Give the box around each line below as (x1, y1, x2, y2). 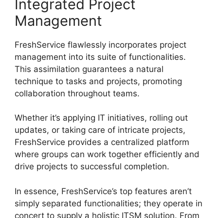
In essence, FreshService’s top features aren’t (15, 186, 192, 196)
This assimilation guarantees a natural (15, 64, 163, 74)
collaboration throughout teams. (15, 88, 140, 98)
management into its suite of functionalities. (15, 52, 186, 62)
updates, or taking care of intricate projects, (15, 125, 185, 135)
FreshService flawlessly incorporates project (15, 39, 186, 50)
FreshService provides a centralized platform (15, 137, 189, 147)
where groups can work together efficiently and (15, 149, 200, 160)
